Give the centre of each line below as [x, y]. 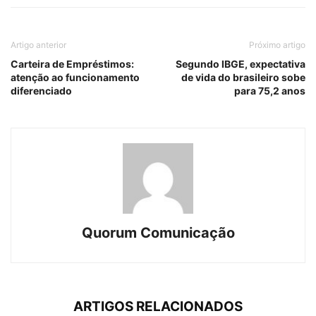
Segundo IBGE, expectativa [241, 64]
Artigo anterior [38, 45]
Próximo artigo [277, 45]
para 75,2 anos [270, 91]
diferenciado [41, 91]
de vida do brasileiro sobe [243, 78]
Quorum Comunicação [158, 233]
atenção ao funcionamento [75, 78]
